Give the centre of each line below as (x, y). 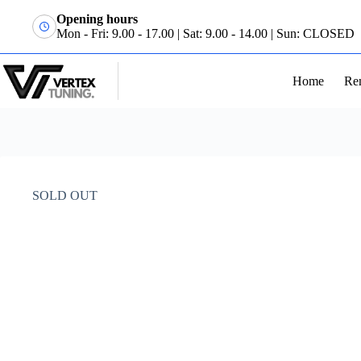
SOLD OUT (65, 195)
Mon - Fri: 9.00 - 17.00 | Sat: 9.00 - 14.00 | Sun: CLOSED (205, 33)
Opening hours (97, 19)
